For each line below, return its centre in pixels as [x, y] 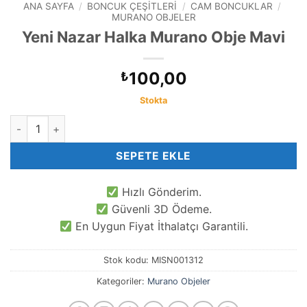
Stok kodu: [127, 260]
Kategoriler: [122, 281]
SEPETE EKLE [153, 156]
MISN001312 [177, 260]
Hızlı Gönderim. [160, 192]
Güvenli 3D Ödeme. [160, 209]
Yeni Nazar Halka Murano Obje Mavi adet [106, 123]
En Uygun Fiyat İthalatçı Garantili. [160, 226]
